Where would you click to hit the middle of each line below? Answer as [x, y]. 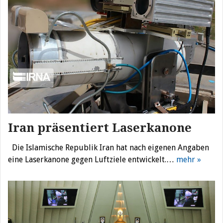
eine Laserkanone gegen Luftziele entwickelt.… [92, 159]
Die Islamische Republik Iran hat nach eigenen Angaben [109, 147]
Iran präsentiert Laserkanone [100, 128]
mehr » [189, 159]
